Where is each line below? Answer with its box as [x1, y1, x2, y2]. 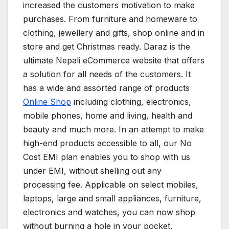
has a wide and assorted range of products [23, 82, 190, 93]
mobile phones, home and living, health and [23, 110, 192, 121]
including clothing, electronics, [71, 96, 191, 107]
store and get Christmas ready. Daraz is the [23, 41, 190, 52]
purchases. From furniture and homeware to [23, 13, 197, 24]
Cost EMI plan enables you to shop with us [23, 151, 190, 162]
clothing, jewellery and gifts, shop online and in [23, 27, 204, 38]
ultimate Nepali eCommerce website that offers [23, 55, 204, 65]
